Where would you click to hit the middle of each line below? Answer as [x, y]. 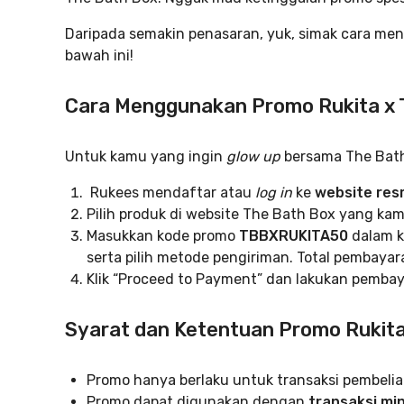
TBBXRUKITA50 [294, 236]
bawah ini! [99, 55]
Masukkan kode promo [163, 236]
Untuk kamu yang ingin [146, 156]
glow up [253, 156]
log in [274, 193]
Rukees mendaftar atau [171, 193]
